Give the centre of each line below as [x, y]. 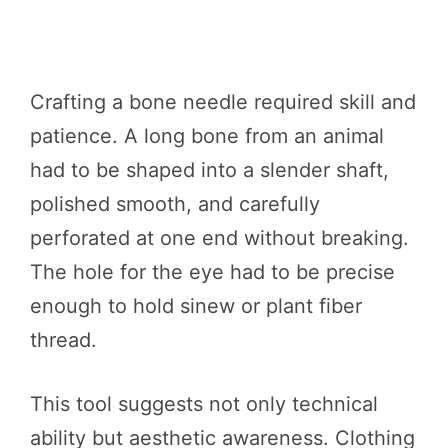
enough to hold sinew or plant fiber [196, 305]
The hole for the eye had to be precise [212, 271]
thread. [63, 339]
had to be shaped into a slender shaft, [209, 169]
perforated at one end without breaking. [219, 237]
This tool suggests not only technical [204, 403]
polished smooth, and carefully [175, 203]
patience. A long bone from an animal [207, 135]
